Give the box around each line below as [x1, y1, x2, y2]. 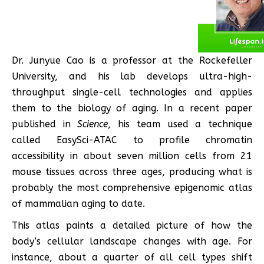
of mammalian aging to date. [12, 197, 145, 209]
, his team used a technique [108, 118, 253, 130]
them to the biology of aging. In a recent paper [12, 102, 252, 114]
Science [77, 118, 108, 130]
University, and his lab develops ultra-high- [12, 70, 252, 82]
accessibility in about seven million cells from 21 [12, 150, 252, 161]
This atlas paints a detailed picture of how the [12, 219, 252, 231]
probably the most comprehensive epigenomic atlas [12, 181, 252, 193]
